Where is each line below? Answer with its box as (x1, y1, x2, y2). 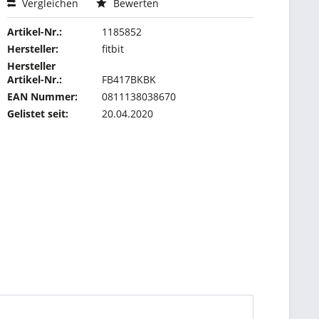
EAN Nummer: (7, 90, 78, 103)
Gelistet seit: (7, 107, 69, 120)
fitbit (102, 42, 125, 56)
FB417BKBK (102, 73, 157, 86)
